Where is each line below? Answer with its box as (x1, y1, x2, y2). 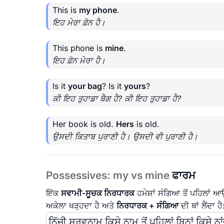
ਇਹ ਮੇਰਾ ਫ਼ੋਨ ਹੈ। (52, 17, 105, 28)
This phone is (52, 43, 105, 53)
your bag (68, 81, 102, 91)
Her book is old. (52, 119, 116, 129)
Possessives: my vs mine (46, 169, 172, 182)
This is (52, 5, 79, 15)
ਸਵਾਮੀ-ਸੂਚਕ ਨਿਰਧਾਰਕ (61, 187, 134, 198)
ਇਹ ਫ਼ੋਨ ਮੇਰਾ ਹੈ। (52, 55, 105, 66)
